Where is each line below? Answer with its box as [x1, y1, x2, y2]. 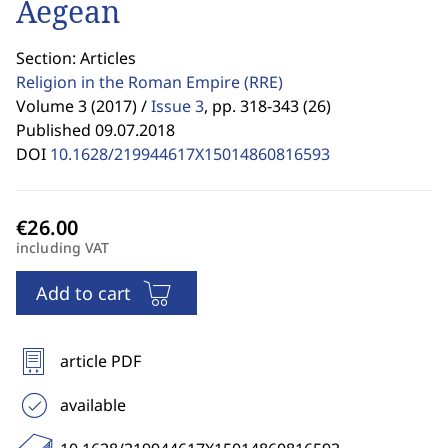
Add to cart [36, 281, 131, 305]
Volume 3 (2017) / [16, 95, 147, 117]
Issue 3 [151, 95, 204, 117]
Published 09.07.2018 [16, 119, 175, 141]
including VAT [16, 238, 110, 257]
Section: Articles [16, 47, 136, 69]
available [60, 394, 126, 416]
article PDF [60, 350, 141, 372]
